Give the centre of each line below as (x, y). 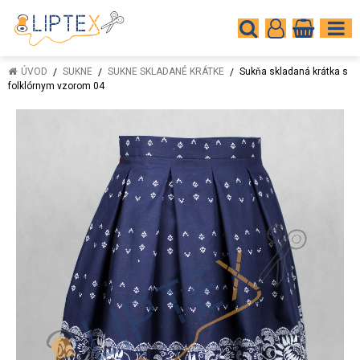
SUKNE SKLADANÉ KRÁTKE (166, 72)
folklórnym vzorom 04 (56, 86)
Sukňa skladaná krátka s (294, 72)
